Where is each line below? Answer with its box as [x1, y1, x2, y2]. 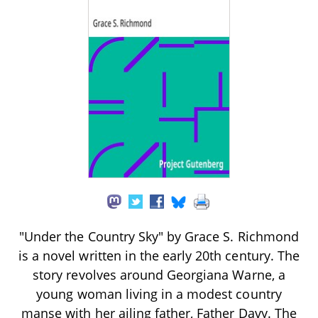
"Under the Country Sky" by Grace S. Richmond [19, 227, 299, 245]
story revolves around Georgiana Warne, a [33, 265, 285, 283]
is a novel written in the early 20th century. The [18, 246, 300, 264]
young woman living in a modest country [36, 285, 282, 302]
